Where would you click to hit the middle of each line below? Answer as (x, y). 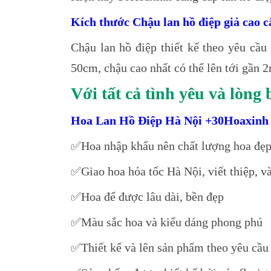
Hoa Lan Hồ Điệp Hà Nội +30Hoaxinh (170, 120)
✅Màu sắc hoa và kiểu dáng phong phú (167, 222)
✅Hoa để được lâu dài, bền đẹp (147, 197)
